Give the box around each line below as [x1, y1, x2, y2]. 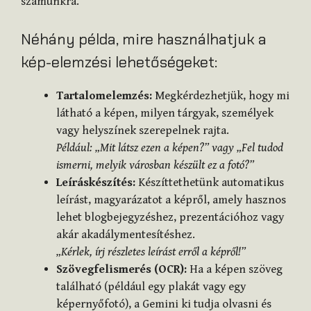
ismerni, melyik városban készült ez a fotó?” [56, 158, 254, 173]
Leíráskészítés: [56, 176, 135, 190]
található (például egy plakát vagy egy [56, 280, 246, 294]
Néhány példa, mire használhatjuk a [21, 29, 267, 50]
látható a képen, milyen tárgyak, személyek [56, 106, 274, 121]
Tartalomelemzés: [56, 89, 152, 103]
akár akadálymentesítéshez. [56, 228, 195, 242]
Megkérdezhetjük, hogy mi [152, 89, 289, 103]
